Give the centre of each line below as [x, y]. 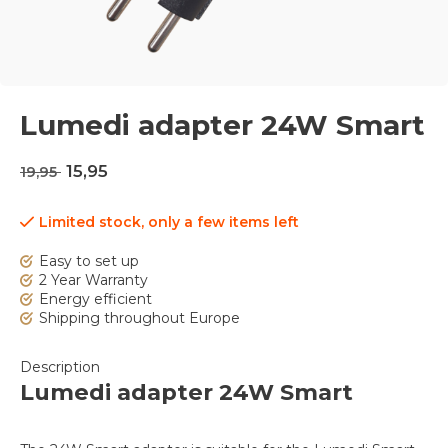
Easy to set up [89, 261]
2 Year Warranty [93, 280]
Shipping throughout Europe [139, 318]
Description [60, 367]
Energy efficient [95, 299]
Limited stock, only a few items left [169, 222]
